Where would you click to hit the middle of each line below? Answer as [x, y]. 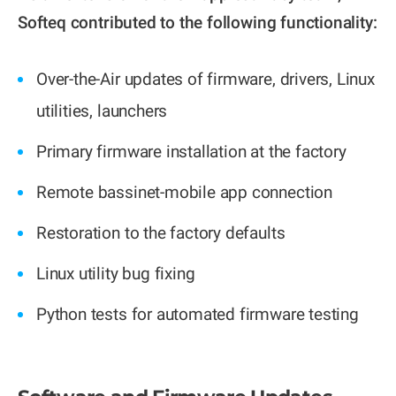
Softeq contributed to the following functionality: [198, 23]
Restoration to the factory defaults [161, 233]
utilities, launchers [102, 111]
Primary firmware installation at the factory [191, 152]
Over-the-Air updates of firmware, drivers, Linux [206, 80]
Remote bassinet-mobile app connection [184, 193]
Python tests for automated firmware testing [198, 315]
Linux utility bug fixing [116, 274]
